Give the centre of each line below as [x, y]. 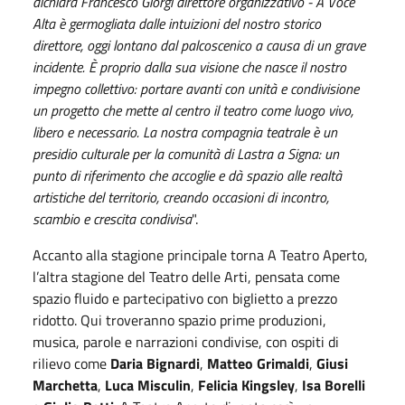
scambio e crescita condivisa [112, 218]
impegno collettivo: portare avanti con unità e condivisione [196, 88]
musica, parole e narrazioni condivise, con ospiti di [186, 341]
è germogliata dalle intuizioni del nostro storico [188, 23]
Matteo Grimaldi [258, 363]
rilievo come [71, 363]
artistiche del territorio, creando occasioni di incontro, [181, 197]
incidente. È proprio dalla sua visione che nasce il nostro [189, 66]
